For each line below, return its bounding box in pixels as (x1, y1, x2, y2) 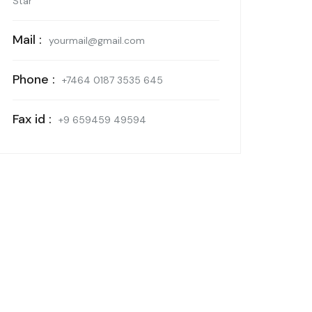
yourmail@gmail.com (48, 34, 145, 47)
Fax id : (12, 111, 52, 127)
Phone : (12, 71, 55, 88)
